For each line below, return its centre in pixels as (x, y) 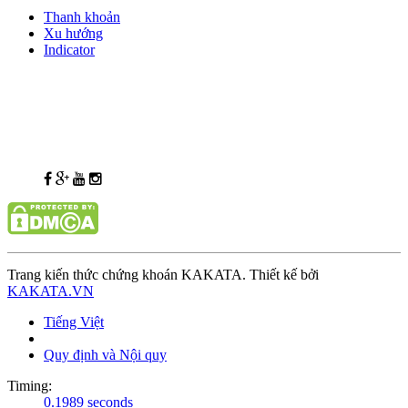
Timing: (30, 386)
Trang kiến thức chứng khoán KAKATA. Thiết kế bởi (163, 275)
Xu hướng (73, 34)
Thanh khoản (82, 17)
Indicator (69, 50)
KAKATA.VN (51, 291)
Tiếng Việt (74, 322)
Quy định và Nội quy (105, 355)
